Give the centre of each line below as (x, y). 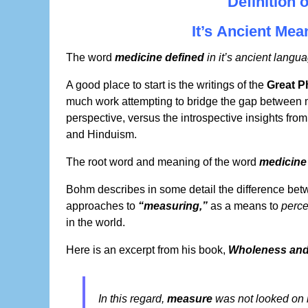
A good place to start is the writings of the (166, 85)
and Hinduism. (101, 135)
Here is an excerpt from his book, (147, 250)
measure (190, 298)
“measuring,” (173, 206)
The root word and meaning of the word (163, 162)
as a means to (244, 206)
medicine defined (159, 58)
